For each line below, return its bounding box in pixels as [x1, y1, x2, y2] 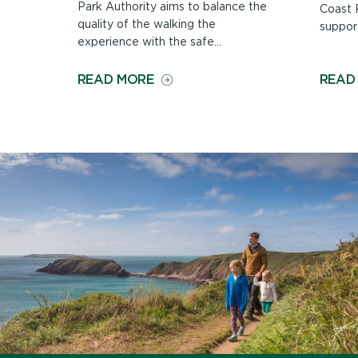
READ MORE [77, 72, 154, 87]
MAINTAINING [153, 86, 244, 101]
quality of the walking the [77, 18, 216, 31]
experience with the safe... [77, 35, 221, 49]
